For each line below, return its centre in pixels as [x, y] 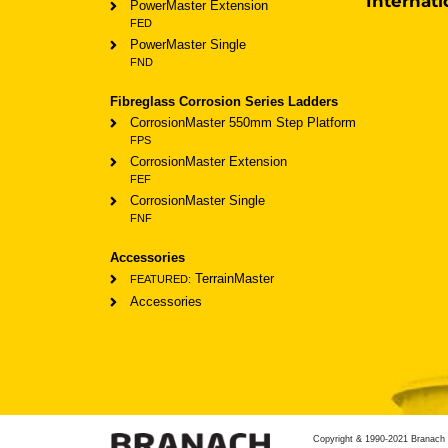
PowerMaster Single [187, 44]
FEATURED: [160, 278]
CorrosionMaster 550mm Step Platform [242, 122]
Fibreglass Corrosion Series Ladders [223, 101]
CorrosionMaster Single [197, 200]
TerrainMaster [232, 278]
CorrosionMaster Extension [208, 161]
